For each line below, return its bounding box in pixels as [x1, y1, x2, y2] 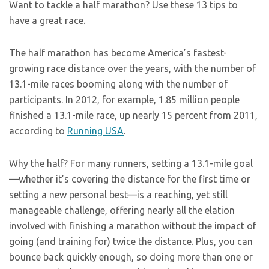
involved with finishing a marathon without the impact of [9, 220, 256, 231]
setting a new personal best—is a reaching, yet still [9, 189, 228, 200]
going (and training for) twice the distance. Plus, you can [9, 236, 253, 247]
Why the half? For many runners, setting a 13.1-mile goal [9, 158, 253, 169]
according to [9, 125, 67, 136]
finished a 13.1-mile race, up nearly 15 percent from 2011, [9, 110, 258, 121]
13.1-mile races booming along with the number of [9, 79, 228, 89]
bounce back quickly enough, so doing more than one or [9, 252, 253, 262]
